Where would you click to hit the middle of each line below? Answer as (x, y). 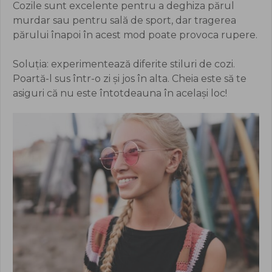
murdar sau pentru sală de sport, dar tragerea (124, 21)
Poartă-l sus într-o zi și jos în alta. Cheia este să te (130, 79)
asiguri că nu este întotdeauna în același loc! (120, 93)
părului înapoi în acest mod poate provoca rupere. (135, 35)
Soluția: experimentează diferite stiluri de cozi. (124, 64)
